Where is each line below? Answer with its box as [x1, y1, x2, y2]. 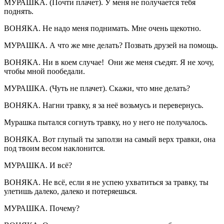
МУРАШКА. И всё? [4, 160, 72, 169]
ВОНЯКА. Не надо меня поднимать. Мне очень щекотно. [4, 23, 201, 32]
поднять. [4, 6, 33, 15]
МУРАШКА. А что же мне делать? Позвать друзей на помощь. [4, 40, 218, 49]
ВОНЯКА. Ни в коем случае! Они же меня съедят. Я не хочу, [4, 57, 214, 66]
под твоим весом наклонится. [4, 143, 105, 152]
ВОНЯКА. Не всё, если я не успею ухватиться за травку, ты [4, 177, 208, 186]
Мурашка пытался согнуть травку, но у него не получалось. [4, 117, 207, 126]
